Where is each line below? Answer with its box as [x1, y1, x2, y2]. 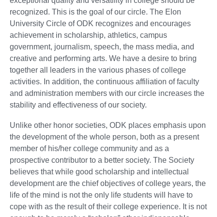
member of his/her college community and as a [10, 144, 169, 153]
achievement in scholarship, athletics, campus [10, 31, 167, 39]
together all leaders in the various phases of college [10, 65, 186, 74]
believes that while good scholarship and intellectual [10, 167, 189, 176]
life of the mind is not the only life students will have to [10, 190, 193, 199]
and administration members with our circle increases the [10, 89, 204, 97]
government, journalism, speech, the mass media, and [10, 42, 194, 51]
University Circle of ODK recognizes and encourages [10, 19, 191, 28]
